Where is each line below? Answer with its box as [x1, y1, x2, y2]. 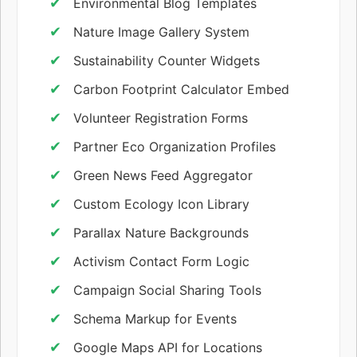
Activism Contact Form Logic [73, 253, 249, 269]
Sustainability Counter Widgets [73, 52, 260, 69]
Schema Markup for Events [73, 310, 237, 327]
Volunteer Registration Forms [73, 109, 248, 126]
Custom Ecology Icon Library [73, 195, 249, 212]
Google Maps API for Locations [73, 339, 262, 355]
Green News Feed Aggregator [73, 167, 253, 183]
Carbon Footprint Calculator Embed [73, 80, 289, 97]
